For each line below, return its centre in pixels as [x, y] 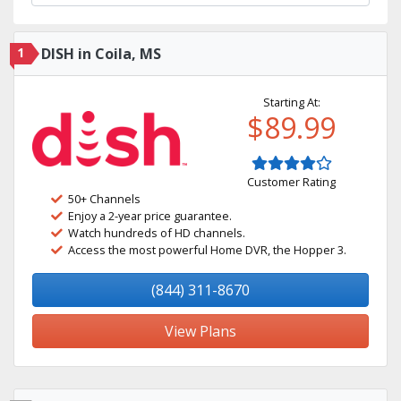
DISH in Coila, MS [101, 54]
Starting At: [291, 102]
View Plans [200, 331]
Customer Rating [291, 182]
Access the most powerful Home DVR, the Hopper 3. [207, 250]
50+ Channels [104, 199]
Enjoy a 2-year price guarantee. [150, 216]
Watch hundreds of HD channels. [157, 233]
